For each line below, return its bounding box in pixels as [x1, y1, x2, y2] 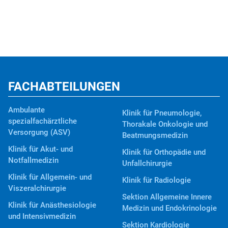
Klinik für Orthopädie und [122, 147, 206, 157]
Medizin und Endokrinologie [122, 203, 217, 213]
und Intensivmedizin [8, 212, 76, 221]
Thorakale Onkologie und [122, 119, 208, 129]
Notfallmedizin [8, 156, 59, 165]
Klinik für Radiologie [122, 175, 191, 185]
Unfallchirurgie [122, 158, 172, 168]
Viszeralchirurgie [8, 184, 66, 193]
